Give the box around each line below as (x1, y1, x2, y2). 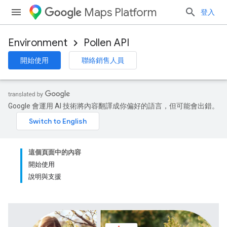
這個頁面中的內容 (28, 148, 81, 156)
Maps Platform (84, 6, 157, 19)
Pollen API (84, 36, 129, 49)
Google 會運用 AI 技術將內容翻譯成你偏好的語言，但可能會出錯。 (8, 102, 219, 110)
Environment (8, 36, 67, 49)
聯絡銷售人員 (82, 56, 124, 65)
